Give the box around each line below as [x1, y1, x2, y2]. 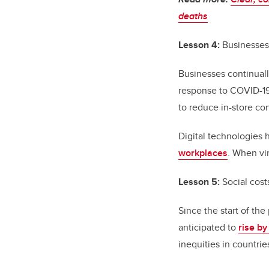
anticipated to [178, 220, 238, 235]
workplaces [178, 146, 228, 160]
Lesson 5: [178, 175, 220, 189]
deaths [178, 9, 208, 23]
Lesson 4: [178, 38, 220, 52]
